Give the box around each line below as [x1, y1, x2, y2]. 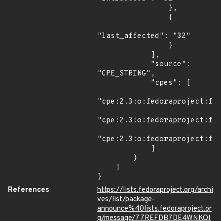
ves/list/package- [97, 195, 155, 204]
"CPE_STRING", [97, 69, 155, 78]
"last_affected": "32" [97, 32, 190, 41]
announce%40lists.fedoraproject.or [97, 204, 212, 214]
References [8, 185, 49, 195]
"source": [97, 60, 150, 69]
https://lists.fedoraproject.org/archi [97, 185, 213, 195]
